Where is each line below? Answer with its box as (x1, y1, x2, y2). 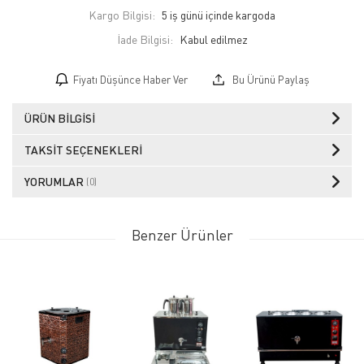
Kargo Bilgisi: (89, 7, 155, 22)
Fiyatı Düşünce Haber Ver (72, 72, 188, 86)
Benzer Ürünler (131, 225, 233, 244)
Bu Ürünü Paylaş (229, 72, 310, 86)
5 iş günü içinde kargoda (162, 7, 275, 22)
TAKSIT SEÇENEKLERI (24, 142, 142, 157)
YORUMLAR (24, 174, 86, 188)
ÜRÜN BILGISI (24, 110, 95, 125)
